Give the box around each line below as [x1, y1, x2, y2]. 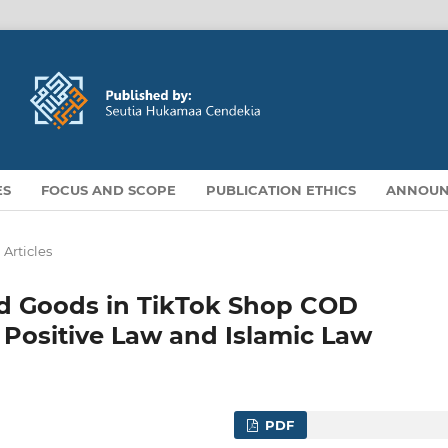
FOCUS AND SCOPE [41, 181, 177, 198]
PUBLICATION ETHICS [206, 181, 357, 198]
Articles [3, 242, 52, 259]
